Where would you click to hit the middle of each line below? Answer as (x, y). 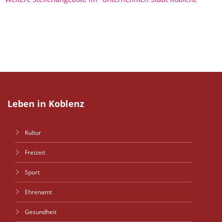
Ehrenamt (38, 192)
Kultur (33, 133)
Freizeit (35, 152)
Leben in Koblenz (46, 104)
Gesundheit (41, 212)
